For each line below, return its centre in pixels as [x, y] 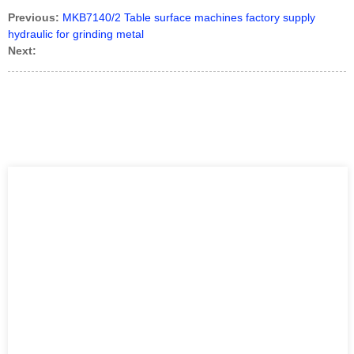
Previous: [34, 18]
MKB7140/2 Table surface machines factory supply [189, 18]
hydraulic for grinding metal [76, 34]
